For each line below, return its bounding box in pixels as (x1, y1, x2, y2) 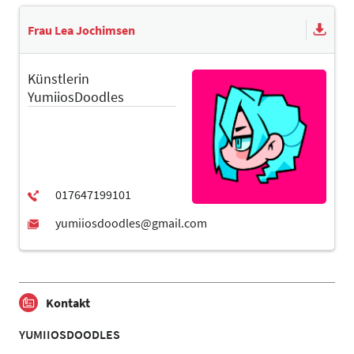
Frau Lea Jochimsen (28, 21, 135, 38)
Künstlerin (28, 70, 89, 88)
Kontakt (46, 295, 90, 311)
